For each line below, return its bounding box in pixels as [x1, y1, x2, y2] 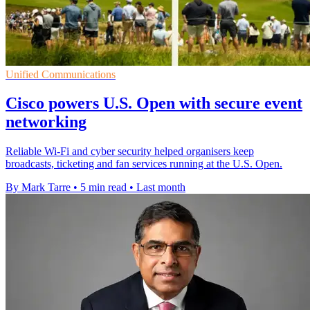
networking [6, 113, 86, 131]
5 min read [80, 181, 127, 194]
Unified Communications [6, 68, 116, 80]
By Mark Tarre [6, 181, 71, 194]
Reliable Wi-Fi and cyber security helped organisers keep [6, 145, 254, 158]
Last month [136, 181, 185, 194]
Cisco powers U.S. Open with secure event [6, 94, 302, 113]
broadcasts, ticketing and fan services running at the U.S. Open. [6, 158, 282, 170]
